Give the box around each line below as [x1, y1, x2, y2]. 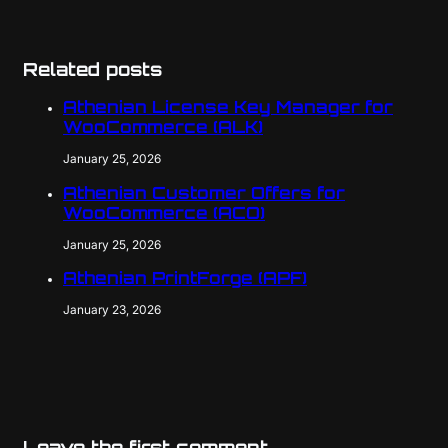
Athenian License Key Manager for [63, 95, 393, 117]
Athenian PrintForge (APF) [63, 267, 307, 289]
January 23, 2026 [63, 302, 161, 318]
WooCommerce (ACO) [63, 201, 265, 223]
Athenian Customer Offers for [63, 181, 345, 203]
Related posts [23, 57, 162, 80]
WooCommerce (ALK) [63, 115, 263, 137]
